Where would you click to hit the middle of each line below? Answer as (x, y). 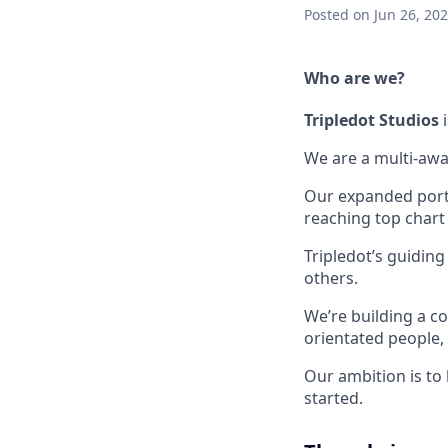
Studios (409, 119)
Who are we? (354, 78)
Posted (326, 14)
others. (331, 277)
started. (333, 397)
